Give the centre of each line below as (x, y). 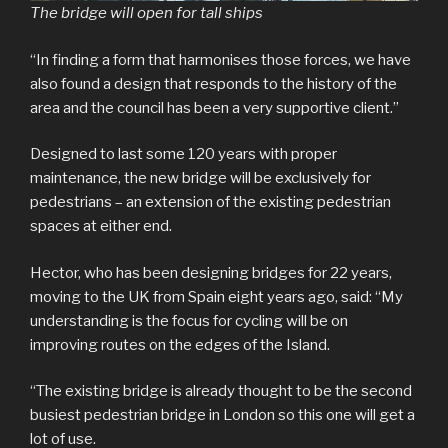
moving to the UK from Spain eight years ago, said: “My (216, 296)
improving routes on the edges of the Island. (180, 344)
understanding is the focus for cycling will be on (189, 320)
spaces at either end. (102, 226)
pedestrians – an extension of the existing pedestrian (210, 202)
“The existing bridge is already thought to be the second (221, 391)
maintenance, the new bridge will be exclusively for (200, 178)
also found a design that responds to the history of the (213, 83)
